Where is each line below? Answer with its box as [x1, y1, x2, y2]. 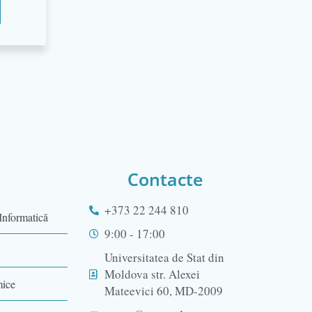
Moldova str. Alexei [104, 266, 201, 283]
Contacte [127, 167, 203, 192]
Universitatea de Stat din [104, 249, 225, 266]
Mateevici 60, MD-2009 [104, 283, 224, 299]
